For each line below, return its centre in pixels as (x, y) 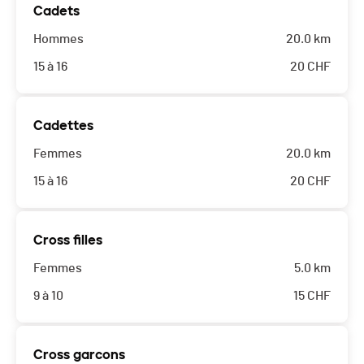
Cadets (56, 11)
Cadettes (63, 126)
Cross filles (68, 240)
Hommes (58, 39)
